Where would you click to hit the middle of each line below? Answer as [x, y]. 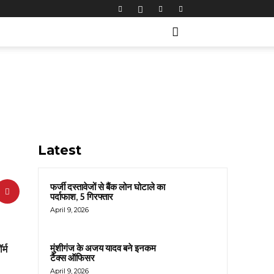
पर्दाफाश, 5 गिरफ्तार [82, 197]
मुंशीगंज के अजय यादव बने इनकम [103, 249]
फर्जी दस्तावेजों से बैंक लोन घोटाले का [108, 187]
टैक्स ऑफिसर [72, 258]
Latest [60, 150]
